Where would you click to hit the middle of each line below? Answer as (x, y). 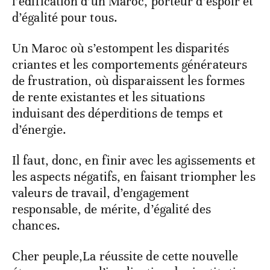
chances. (36, 226)
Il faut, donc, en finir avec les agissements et (134, 161)
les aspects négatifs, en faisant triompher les (134, 177)
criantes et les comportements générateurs (130, 65)
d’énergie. (39, 130)
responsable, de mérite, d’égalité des (111, 209)
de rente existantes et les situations (108, 97)
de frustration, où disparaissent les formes (129, 81)
